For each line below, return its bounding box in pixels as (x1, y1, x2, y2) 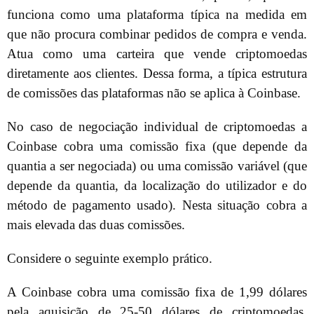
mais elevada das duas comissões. (7, 217, 185, 232)
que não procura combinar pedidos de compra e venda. (7, 26, 307, 41)
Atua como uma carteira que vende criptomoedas (7, 46, 307, 61)
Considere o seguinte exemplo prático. (7, 250, 212, 266)
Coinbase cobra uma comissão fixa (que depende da (7, 138, 307, 153)
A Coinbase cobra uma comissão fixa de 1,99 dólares (7, 284, 307, 299)
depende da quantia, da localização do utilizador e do (7, 177, 307, 193)
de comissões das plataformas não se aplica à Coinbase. (7, 85, 301, 100)
